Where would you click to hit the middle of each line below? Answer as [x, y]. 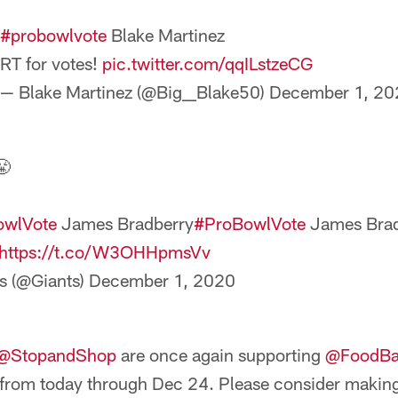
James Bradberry [125, 223]
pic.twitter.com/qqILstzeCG [207, 63]
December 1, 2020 [162, 280]
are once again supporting [221, 354]
